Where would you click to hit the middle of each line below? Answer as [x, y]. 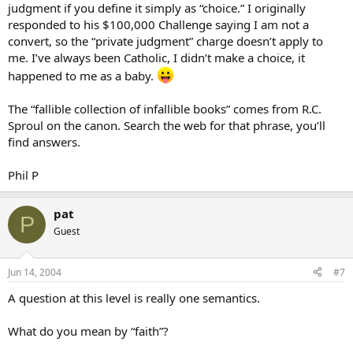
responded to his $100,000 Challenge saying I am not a [158, 24]
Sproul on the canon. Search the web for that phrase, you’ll [167, 125]
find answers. [44, 142]
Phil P [23, 175]
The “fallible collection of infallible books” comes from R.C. [165, 109]
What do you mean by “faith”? [88, 331]
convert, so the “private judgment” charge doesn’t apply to [165, 41]
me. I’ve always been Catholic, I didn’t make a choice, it [156, 58]
